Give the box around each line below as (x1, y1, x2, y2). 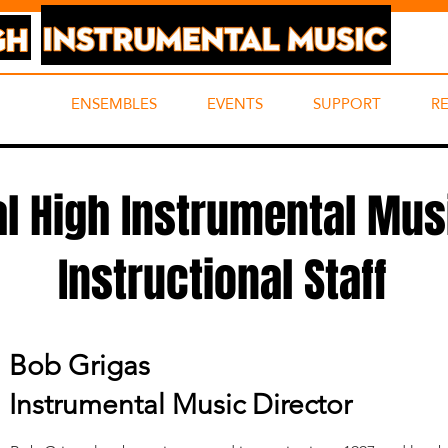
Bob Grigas (9, 349, 150, 382)
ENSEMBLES (71, 89, 157, 118)
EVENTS (207, 89, 263, 118)
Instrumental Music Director (9, 388, 352, 421)
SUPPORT (313, 89, 381, 118)
